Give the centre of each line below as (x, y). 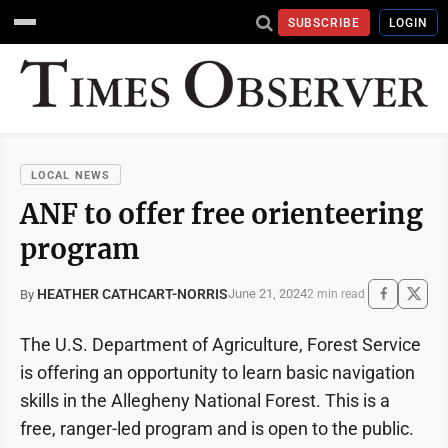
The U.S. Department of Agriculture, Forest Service (220, 344)
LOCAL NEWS (70, 175)
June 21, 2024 (267, 294)
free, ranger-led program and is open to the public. (217, 428)
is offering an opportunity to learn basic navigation (217, 372)
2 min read (336, 293)
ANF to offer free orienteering (221, 213)
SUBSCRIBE (324, 22)
